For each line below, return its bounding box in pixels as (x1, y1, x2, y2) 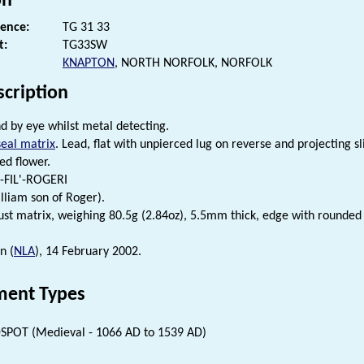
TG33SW (63, 38, 107, 52)
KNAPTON (63, 56, 115, 70)
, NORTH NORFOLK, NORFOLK (115, 56, 272, 70)
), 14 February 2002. (35, 245, 141, 258)
